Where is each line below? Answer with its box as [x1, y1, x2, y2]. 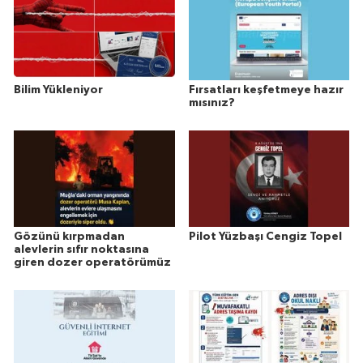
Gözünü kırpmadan [14, 231, 125, 243]
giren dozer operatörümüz [14, 257, 171, 269]
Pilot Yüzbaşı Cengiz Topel [188, 231, 342, 243]
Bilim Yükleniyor [14, 84, 103, 96]
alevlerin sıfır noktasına [14, 244, 149, 256]
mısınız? [188, 97, 235, 109]
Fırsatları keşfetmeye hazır [188, 84, 344, 96]
